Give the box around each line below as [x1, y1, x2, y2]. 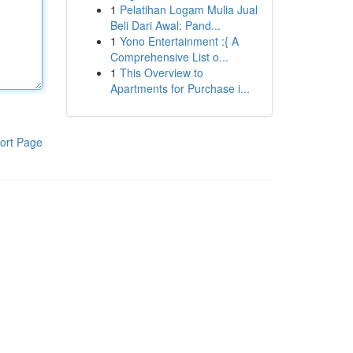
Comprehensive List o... [110, 49, 229, 65]
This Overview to [119, 65, 203, 80]
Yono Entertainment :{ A [119, 33, 239, 49]
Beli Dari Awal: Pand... [110, 17, 221, 33]
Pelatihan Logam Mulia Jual [119, 2, 258, 17]
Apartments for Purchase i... [110, 80, 250, 96]
